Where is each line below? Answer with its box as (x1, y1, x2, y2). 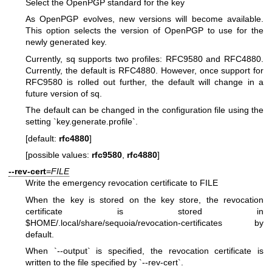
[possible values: (25, 150, 92, 160)
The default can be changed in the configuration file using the (25, 105, 263, 115)
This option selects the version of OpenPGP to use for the (25, 25, 263, 36)
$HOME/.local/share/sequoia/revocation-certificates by (25, 217, 263, 228)
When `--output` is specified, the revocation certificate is (25, 246, 263, 256)
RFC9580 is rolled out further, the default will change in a (25, 76, 263, 87)
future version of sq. (25, 88, 102, 98)
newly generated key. (25, 37, 107, 47)
